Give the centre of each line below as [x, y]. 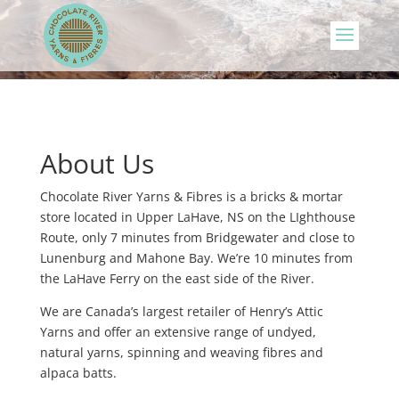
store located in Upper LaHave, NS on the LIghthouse [197, 216]
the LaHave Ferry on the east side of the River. [180, 278]
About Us [97, 163]
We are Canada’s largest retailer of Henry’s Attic [181, 311]
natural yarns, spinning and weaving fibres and [181, 352]
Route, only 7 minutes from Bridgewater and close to [197, 237]
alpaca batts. [78, 372]
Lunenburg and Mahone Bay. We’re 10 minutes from [196, 257]
